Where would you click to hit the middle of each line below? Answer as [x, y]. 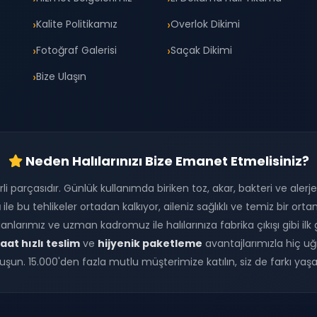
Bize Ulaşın [61, 76]
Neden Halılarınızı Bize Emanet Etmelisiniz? [166, 161]
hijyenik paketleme [150, 243]
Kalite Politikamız [77, 24]
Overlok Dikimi [205, 24]
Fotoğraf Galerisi [76, 50]
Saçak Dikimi [201, 50]
